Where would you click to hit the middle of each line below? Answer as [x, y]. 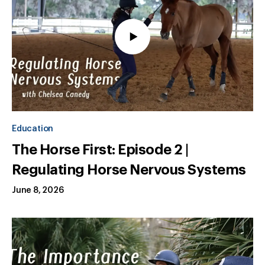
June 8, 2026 [38, 191]
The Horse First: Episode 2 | [100, 150]
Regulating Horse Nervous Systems [129, 170]
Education [33, 129]
